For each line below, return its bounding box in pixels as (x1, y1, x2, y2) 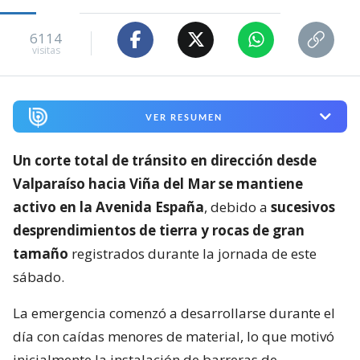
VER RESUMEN (145, 111, 223, 122)
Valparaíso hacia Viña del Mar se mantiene (13, 174, 303, 194)
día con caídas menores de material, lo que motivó (13, 327, 334, 346)
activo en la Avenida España (13, 198, 204, 217)
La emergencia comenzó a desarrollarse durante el (13, 304, 335, 323)
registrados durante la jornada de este (68, 244, 317, 264)
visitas (31, 43, 60, 58)
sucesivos (271, 198, 335, 217)
